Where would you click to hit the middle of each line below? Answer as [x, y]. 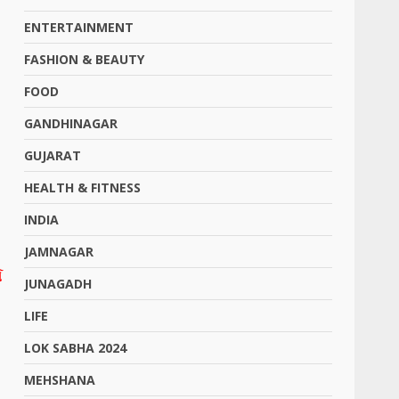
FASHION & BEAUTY [85, 59]
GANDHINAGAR [71, 123]
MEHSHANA [60, 380]
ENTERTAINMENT [79, 27]
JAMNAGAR [59, 252]
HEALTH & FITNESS [83, 187]
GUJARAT [53, 155]
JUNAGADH [58, 284]
